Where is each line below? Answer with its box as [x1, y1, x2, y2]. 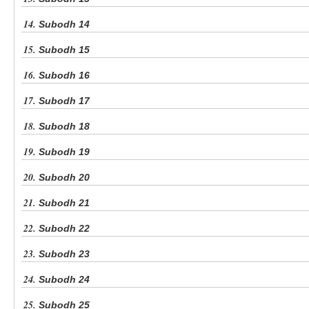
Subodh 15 [39, 44, 90, 56]
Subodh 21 [39, 197, 90, 209]
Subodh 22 [39, 223, 90, 235]
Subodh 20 [39, 172, 90, 183]
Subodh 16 [39, 70, 90, 81]
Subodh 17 [39, 95, 90, 107]
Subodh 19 [39, 146, 90, 158]
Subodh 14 [39, 19, 90, 30]
